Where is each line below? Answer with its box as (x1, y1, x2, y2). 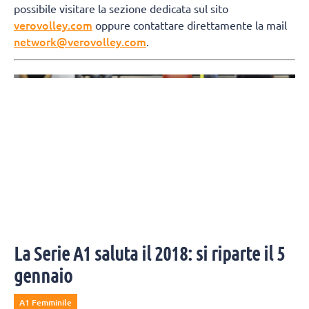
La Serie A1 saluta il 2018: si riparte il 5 (14, 242, 285, 265)
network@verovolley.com (14, 33, 146, 49)
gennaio (14, 264, 72, 287)
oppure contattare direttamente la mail (92, 17, 287, 32)
